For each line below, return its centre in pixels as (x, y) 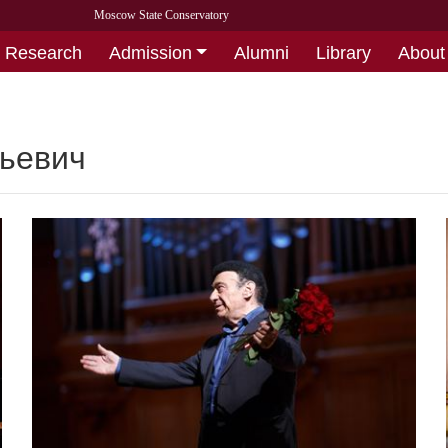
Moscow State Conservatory (161, 15)
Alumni (262, 52)
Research (43, 52)
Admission (150, 52)
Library (344, 52)
